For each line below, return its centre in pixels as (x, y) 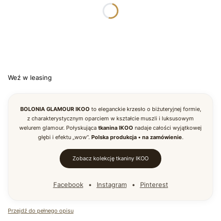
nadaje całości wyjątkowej (167, 128)
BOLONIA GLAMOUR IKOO (55, 109)
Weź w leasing (30, 77)
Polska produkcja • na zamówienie (136, 137)
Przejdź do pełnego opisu (41, 211)
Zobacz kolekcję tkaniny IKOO (110, 158)
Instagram (111, 184)
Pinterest (154, 184)
